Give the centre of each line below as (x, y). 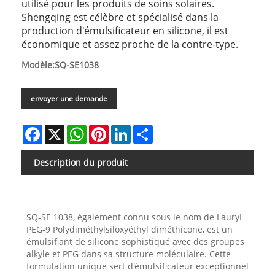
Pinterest (127, 129)
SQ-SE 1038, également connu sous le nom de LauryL (135, 217)
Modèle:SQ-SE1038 (60, 65)
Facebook (61, 129)
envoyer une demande (69, 99)
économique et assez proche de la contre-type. (130, 44)
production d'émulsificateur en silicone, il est (125, 31)
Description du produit (81, 162)
